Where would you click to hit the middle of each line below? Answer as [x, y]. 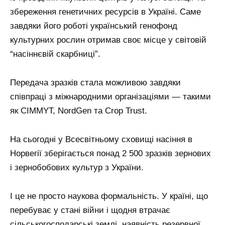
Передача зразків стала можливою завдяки [95, 83]
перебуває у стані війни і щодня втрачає [90, 210]
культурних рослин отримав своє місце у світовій [108, 40]
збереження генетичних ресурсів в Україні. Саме [105, 12]
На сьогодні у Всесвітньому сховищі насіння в [101, 140]
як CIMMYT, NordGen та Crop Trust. [79, 111]
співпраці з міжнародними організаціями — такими [110, 97]
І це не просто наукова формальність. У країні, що [109, 196]
